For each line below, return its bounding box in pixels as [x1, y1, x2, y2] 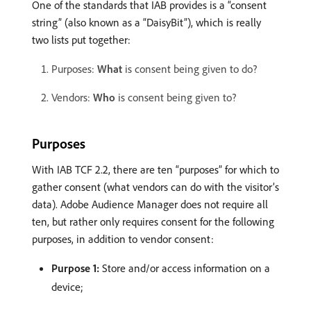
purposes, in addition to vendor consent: [32, 232, 214, 246]
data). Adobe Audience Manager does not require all [32, 197, 268, 212]
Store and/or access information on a [99, 261, 270, 276]
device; [51, 280, 83, 294]
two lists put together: [32, 33, 131, 47]
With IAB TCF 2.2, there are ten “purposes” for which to [32, 162, 279, 177]
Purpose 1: [51, 261, 99, 276]
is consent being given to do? [122, 62, 257, 76]
